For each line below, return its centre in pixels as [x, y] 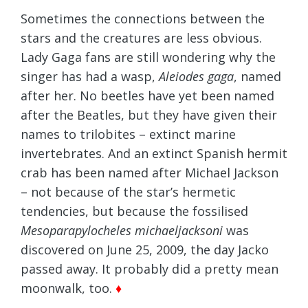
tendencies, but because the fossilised [134, 211]
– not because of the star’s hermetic [128, 192]
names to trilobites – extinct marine [128, 134]
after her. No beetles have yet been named [147, 96]
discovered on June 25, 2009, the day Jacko [145, 250]
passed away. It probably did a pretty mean [150, 269]
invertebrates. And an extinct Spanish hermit [154, 154]
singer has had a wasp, [90, 77]
